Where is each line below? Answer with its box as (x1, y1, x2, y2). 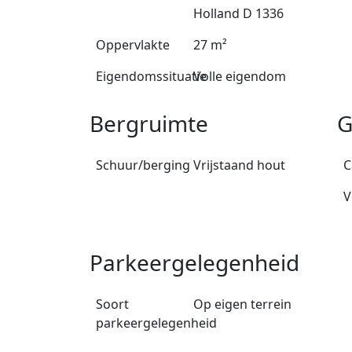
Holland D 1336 (193, 5, 284, 23)
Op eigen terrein (193, 295, 292, 313)
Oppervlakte (96, 36, 170, 54)
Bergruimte (90, 108, 208, 139)
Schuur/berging (96, 156, 190, 174)
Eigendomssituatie (96, 68, 207, 86)
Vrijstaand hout (193, 156, 286, 174)
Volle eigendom (193, 68, 287, 86)
